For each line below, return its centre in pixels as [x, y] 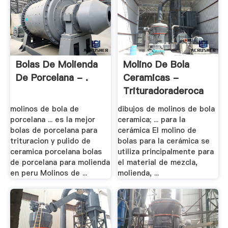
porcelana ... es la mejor [52, 120]
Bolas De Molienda [56, 65]
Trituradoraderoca [164, 91]
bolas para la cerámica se [164, 141]
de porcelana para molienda [60, 163]
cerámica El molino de [157, 131]
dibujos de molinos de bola [166, 109]
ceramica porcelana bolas [56, 152]
